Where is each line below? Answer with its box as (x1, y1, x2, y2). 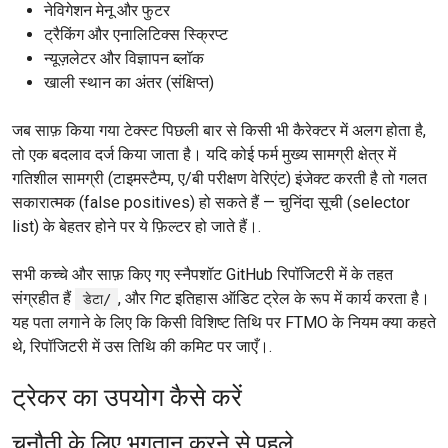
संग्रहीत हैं (12, 289, 75, 308)
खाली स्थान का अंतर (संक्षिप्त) (44, 73, 214, 92)
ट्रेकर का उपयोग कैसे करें (12, 383, 242, 412)
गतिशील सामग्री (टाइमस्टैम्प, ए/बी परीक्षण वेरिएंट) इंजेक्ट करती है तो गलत (12, 169, 427, 188)
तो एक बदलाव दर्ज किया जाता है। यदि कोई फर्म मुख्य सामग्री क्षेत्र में (12, 145, 396, 164)
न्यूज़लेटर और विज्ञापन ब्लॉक (44, 49, 204, 68)
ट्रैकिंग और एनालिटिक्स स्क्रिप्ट (44, 25, 228, 44)
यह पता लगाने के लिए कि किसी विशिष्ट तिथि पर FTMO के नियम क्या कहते (12, 313, 436, 332)
